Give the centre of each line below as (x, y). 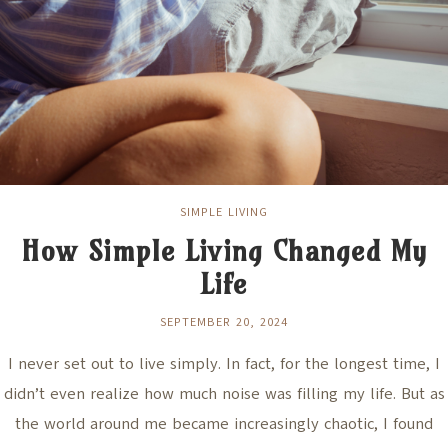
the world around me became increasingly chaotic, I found (224, 424)
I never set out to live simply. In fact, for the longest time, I (224, 364)
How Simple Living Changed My (224, 251)
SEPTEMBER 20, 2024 (224, 322)
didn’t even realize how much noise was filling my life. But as (224, 394)
